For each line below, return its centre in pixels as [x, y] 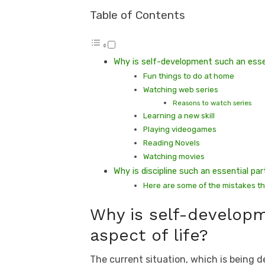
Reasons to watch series [212, 103]
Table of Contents [138, 15]
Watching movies [174, 156]
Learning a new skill [179, 116]
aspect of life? [149, 235]
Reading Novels [172, 143]
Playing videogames [180, 129]
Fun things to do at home [189, 76]
